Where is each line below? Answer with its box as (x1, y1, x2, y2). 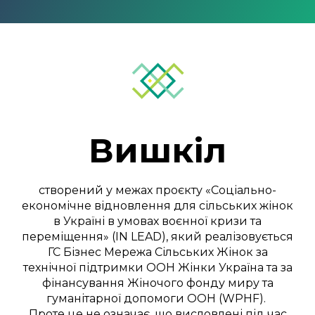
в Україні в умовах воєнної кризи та (53, 214, 262, 228)
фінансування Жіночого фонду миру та (41, 276, 274, 290)
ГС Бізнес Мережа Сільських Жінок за (47, 245, 268, 259)
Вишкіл (89, 129, 226, 171)
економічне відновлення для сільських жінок (22, 198, 293, 212)
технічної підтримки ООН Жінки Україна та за (22, 260, 292, 274)
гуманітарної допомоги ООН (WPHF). (46, 291, 269, 305)
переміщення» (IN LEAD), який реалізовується (22, 229, 293, 243)
